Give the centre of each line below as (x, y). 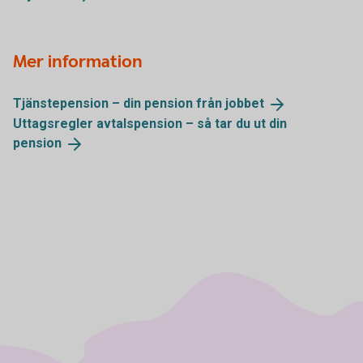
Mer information (78, 62)
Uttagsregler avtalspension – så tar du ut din (150, 124)
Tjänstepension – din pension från (119, 104)
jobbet (245, 104)
